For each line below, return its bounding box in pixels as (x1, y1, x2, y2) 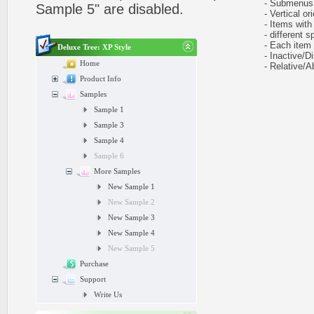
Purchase (80, 260, 109, 268)
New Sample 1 (108, 183, 155, 191)
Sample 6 (94, 152, 124, 160)
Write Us (94, 291, 122, 299)
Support (80, 275, 106, 283)
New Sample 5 (108, 245, 155, 252)
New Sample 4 (108, 229, 155, 237)
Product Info (80, 75, 121, 83)
